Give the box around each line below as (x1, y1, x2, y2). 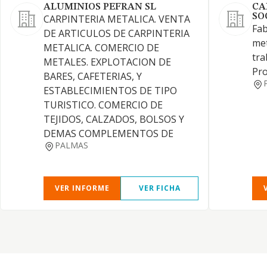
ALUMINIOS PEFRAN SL (44, 2, 156, 12)
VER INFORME (54, 183, 110, 193)
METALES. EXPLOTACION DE (44, 55, 171, 69)
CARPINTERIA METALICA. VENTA (44, 13, 190, 26)
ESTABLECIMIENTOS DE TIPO (44, 84, 177, 97)
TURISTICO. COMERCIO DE (44, 98, 163, 111)
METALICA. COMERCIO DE (44, 41, 159, 54)
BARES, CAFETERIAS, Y (44, 70, 142, 83)
